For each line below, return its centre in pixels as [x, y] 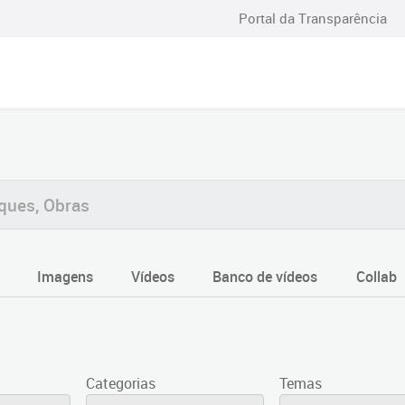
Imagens [65, 277]
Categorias [121, 383]
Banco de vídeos [265, 277]
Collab [376, 277]
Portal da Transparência [313, 18]
